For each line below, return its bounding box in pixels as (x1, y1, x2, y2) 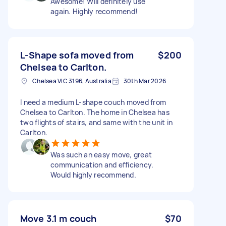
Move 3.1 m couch (20, 212, 97, 224)
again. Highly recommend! (50, 6, 138, 16)
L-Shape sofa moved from (20, 48, 134, 61)
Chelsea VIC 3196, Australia (32, 76, 111, 85)
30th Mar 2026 (123, 76, 166, 85)
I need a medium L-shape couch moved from (20, 97, 166, 107)
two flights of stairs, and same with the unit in (20, 117, 173, 127)
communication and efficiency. (50, 159, 154, 169)
